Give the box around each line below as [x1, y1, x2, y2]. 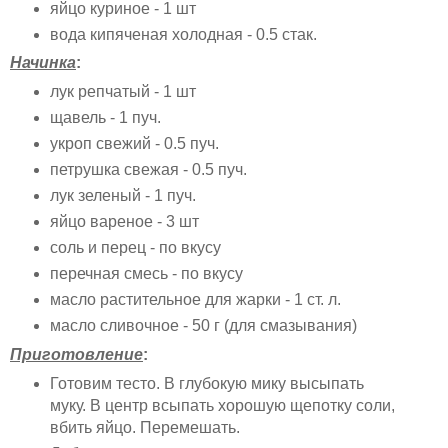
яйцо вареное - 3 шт [49, 213, 203, 231]
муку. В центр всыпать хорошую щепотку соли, [49, 396, 395, 414]
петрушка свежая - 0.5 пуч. [49, 161, 251, 179]
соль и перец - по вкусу [49, 239, 225, 257]
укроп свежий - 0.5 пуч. [49, 135, 219, 153]
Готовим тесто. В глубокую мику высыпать [49, 374, 364, 392]
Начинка [10, 54, 76, 72]
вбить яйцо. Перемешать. [49, 418, 240, 436]
